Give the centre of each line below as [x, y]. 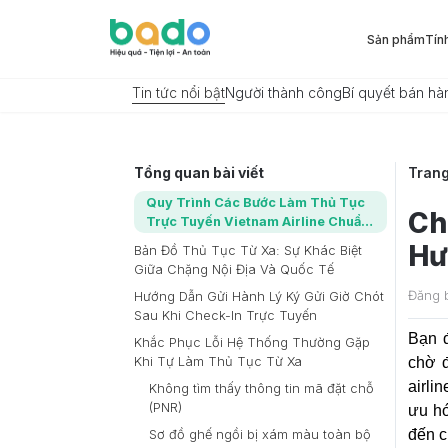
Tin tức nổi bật [178, 92]
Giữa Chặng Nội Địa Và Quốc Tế [234, 269]
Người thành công [283, 92]
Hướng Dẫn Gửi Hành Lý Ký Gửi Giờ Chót [259, 296]
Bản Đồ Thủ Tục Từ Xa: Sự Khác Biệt [248, 250]
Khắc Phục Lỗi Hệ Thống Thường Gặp [252, 342]
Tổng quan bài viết [199, 172]
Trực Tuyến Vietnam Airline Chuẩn [257, 221]
